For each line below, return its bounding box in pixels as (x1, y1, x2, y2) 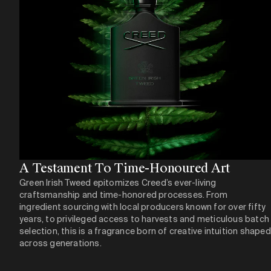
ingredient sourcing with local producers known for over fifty (19, 202, 266, 212)
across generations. (19, 238, 102, 248)
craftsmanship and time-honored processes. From (19, 190, 228, 200)
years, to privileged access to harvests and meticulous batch (19, 214, 270, 224)
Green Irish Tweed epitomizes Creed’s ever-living (19, 178, 217, 188)
